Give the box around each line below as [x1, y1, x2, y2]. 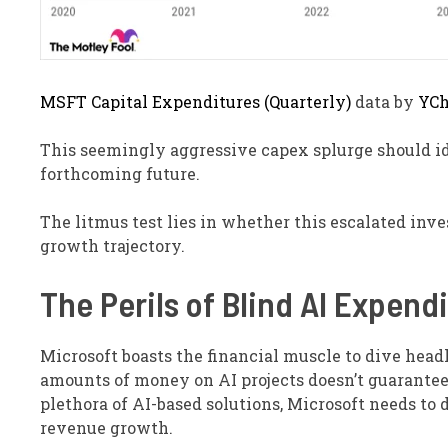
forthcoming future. [40, 163, 200, 184]
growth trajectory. [40, 235, 185, 256]
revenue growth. [40, 417, 173, 438]
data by [351, 91, 418, 112]
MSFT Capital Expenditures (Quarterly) [40, 91, 351, 112]
